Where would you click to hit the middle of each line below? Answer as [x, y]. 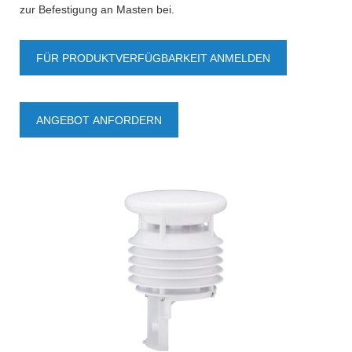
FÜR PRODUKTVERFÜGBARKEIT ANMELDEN [153, 59]
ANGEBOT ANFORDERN [99, 121]
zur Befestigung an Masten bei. [97, 10]
